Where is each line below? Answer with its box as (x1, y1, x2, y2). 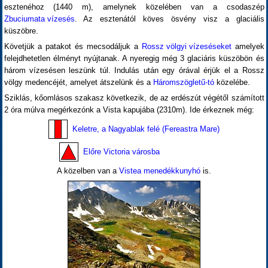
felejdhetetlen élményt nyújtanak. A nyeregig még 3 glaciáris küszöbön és (4, 54, 264, 63)
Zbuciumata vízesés (4, 14, 75, 23)
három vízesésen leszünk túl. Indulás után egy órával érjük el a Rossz (4, 66, 264, 75)
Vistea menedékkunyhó (119, 166, 200, 175)
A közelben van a (57, 166, 119, 175)
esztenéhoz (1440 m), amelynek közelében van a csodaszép (4, 2, 264, 11)
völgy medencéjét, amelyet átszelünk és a (4, 78, 153, 87)
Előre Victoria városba (83, 147, 160, 156)
